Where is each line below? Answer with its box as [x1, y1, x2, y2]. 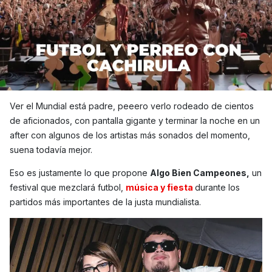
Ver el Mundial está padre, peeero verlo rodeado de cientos [10, 101, 254, 111]
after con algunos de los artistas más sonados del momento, [10, 130, 250, 140]
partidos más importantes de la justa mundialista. [10, 197, 201, 207]
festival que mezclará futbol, [10, 182, 126, 192]
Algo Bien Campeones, [150, 168, 250, 178]
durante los [195, 182, 240, 192]
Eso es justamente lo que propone [10, 168, 150, 178]
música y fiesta [126, 182, 195, 192]
